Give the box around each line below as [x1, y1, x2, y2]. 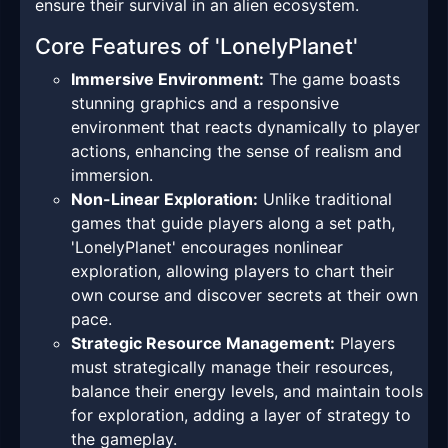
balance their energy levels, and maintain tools [71, 381, 423, 402]
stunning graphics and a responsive [71, 93, 339, 114]
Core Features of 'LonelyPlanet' [35, 33, 358, 60]
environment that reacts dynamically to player [71, 117, 420, 138]
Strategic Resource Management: [71, 333, 335, 354]
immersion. [71, 165, 153, 186]
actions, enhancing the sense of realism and [71, 141, 402, 162]
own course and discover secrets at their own [71, 285, 418, 306]
